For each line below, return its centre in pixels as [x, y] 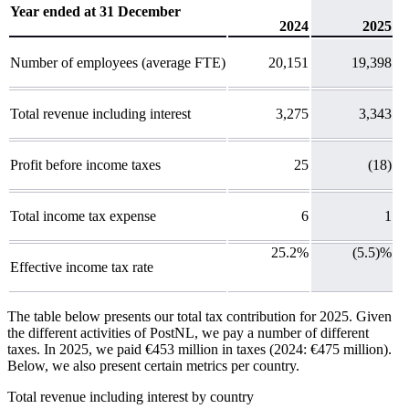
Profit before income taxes [85, 164]
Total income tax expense [83, 215]
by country [223, 396]
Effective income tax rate [82, 267]
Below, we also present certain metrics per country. [153, 365]
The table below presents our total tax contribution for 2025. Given [199, 316]
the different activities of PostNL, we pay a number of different [188, 332]
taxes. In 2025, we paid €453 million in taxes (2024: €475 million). [199, 349]
